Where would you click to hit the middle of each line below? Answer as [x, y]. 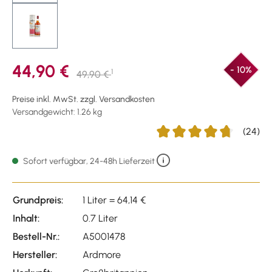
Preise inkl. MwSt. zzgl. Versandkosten [83, 99]
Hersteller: [35, 254]
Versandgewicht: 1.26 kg [57, 112]
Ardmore [102, 254]
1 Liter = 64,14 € [114, 200]
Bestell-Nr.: [36, 236]
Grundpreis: [38, 200]
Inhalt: [26, 218]
